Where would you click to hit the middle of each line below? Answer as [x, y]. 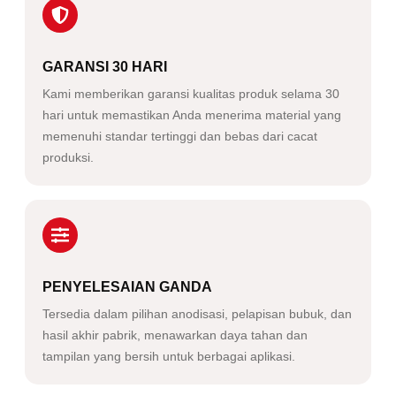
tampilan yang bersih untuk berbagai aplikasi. [169, 356]
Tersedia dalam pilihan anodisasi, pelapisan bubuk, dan [197, 313]
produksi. [68, 157]
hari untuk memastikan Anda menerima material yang [192, 114]
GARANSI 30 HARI [105, 66]
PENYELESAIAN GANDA [127, 286]
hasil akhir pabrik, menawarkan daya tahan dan [175, 335]
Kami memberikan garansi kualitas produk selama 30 [191, 93]
